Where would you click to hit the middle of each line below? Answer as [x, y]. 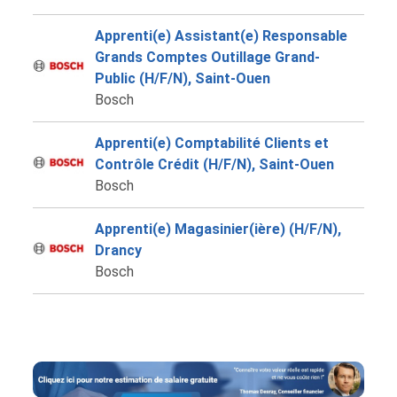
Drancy [118, 251]
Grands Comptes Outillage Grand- [207, 58]
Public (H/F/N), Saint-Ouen [182, 79]
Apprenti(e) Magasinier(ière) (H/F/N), [218, 230]
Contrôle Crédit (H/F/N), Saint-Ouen [214, 165]
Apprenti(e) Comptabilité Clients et [211, 144]
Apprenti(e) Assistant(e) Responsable [221, 36]
